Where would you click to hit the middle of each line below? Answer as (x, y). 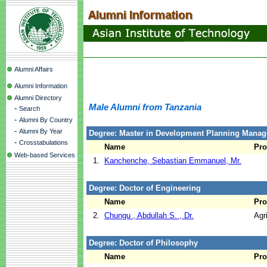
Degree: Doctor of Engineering (145, 188)
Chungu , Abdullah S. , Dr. (149, 215)
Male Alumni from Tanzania (145, 107)
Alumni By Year (41, 131)
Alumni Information (41, 86)
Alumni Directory (38, 98)
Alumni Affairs (34, 69)
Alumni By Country (46, 120)
